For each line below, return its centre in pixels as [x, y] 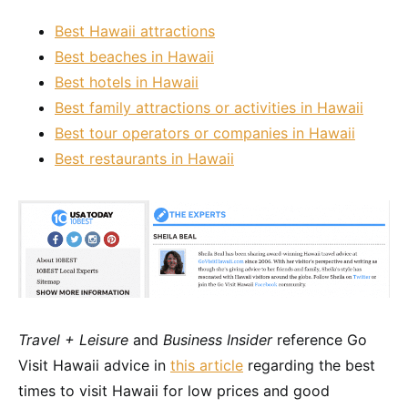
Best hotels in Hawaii [127, 82]
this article [207, 366]
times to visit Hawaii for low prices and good [174, 391]
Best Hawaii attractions [135, 31]
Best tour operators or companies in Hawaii [205, 133]
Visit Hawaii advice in [94, 366]
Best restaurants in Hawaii [144, 158]
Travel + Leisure [73, 340]
